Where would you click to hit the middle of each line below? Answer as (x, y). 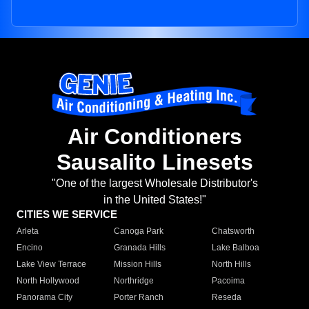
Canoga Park (139, 231)
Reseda (226, 298)
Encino (30, 248)
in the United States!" (154, 200)
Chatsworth (233, 231)
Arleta (28, 231)
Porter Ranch (139, 298)
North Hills (231, 265)
